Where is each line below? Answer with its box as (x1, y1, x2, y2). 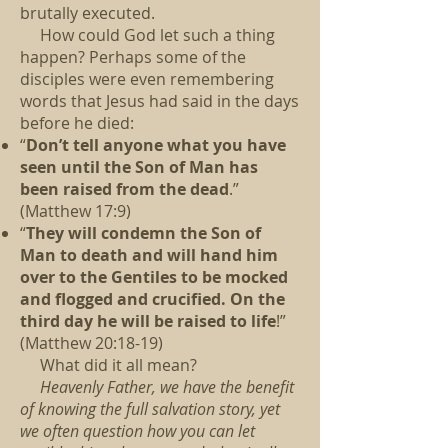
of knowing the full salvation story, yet (20, 398, 280, 420)
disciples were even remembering (20, 68, 274, 90)
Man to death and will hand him (20, 244, 278, 266)
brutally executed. (20, 2, 155, 24)
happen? (20, 46, 89, 68)
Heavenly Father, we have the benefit (40, 376, 294, 398)
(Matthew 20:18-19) (20, 332, 163, 354)
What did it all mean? (40, 354, 197, 376)
